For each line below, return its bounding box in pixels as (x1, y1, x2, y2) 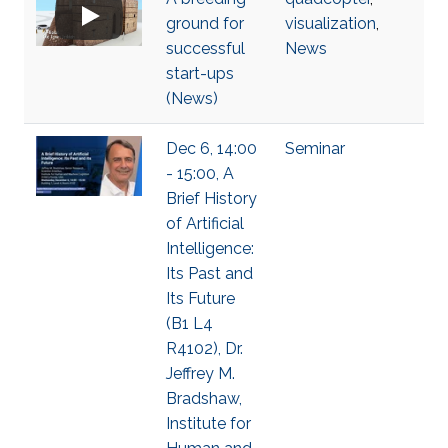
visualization (285, 14, 376, 33)
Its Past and (166, 264, 253, 283)
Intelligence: (166, 239, 254, 258)
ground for (166, 14, 244, 33)
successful (166, 39, 245, 58)
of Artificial (166, 214, 244, 233)
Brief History (166, 189, 257, 208)
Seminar (285, 139, 345, 158)
